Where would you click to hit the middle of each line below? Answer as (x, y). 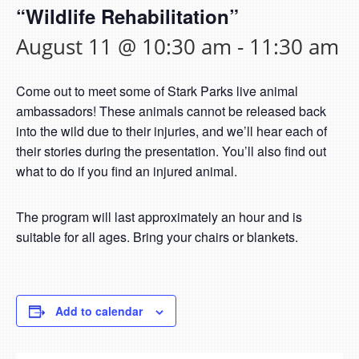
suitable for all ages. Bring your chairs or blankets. (157, 237)
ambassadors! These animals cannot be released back (171, 111)
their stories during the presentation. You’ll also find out (171, 151)
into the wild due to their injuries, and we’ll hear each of (171, 131)
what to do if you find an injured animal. (127, 171)
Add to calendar (99, 311)
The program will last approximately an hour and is (159, 217)
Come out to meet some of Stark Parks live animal (157, 91)
